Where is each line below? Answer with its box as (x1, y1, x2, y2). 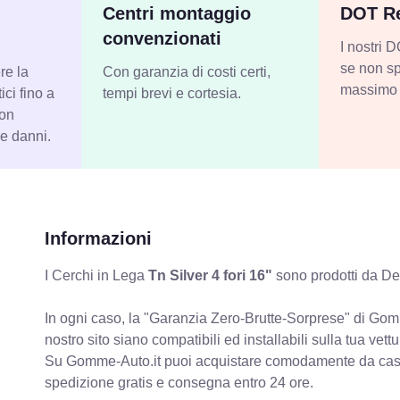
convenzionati (103, 28, 222, 48)
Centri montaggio (103, 3, 252, 23)
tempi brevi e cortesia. (103, 85, 242, 101)
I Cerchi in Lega (45, 267, 149, 283)
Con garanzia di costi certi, (103, 63, 271, 79)
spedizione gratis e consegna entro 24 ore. (45, 374, 314, 390)
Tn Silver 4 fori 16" (148, 267, 273, 283)
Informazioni (45, 228, 153, 248)
